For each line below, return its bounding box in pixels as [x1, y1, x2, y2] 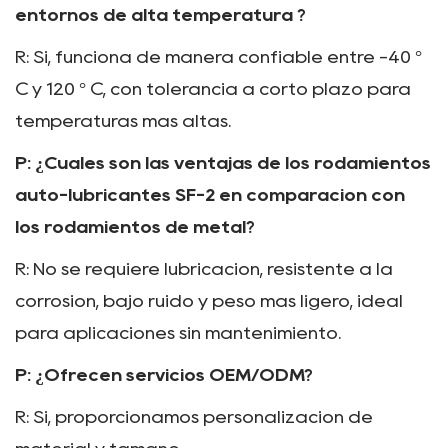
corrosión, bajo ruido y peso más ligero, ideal [15, 293, 403, 310]
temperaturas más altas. [15, 113, 231, 130]
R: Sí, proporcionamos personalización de [15, 409, 373, 426]
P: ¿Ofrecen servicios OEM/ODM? [15, 367, 313, 384]
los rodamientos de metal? [15, 219, 255, 236]
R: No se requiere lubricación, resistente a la [15, 261, 393, 278]
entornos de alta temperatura [15, 7, 297, 24]
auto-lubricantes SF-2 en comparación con [15, 187, 405, 204]
